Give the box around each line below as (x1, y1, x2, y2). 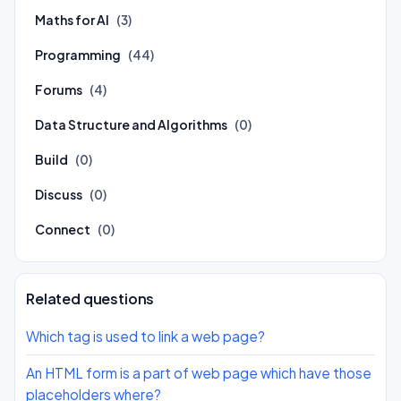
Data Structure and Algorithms (35, 116, 227, 132)
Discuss (35, 186, 82, 202)
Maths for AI (35, 12, 109, 28)
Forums (35, 81, 82, 98)
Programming (35, 47, 121, 63)
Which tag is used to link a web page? (26, 328, 265, 345)
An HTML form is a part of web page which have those (26, 364, 371, 381)
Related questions (26, 289, 155, 308)
